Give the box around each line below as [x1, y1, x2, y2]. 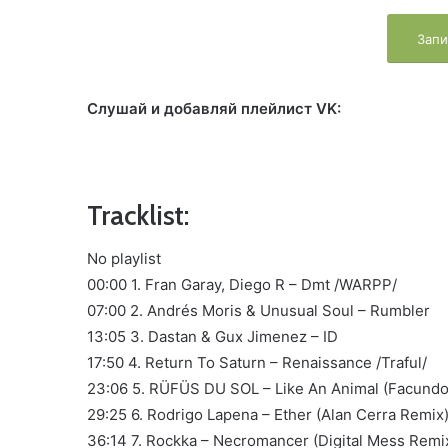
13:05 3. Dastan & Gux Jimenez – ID [87, 327, 338, 346]
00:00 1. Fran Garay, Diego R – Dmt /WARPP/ [87, 275, 397, 294]
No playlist [87, 249, 161, 268]
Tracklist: [87, 198, 189, 232]
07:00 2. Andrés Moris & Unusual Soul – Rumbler [87, 301, 430, 320]
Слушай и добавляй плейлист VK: [87, 98, 341, 118]
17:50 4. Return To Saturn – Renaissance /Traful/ [87, 353, 427, 372]
